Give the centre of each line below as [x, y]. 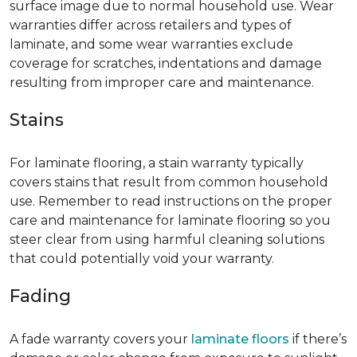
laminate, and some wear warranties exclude [151, 45]
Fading [40, 296]
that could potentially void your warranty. [142, 259]
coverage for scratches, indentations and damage [166, 64]
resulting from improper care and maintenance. [162, 83]
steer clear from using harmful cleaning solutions [167, 240]
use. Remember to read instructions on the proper [171, 202]
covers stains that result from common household [169, 182]
